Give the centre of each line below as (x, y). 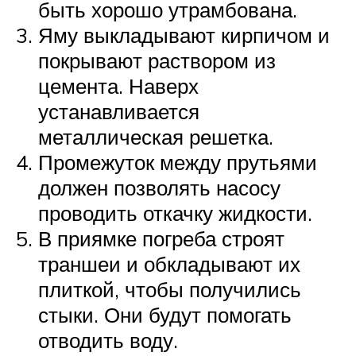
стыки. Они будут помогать (165, 315)
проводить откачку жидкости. (175, 213)
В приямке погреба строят (161, 239)
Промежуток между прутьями (178, 163)
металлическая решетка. (156, 137)
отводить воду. (108, 341)
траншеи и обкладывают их (169, 264)
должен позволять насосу (159, 188)
